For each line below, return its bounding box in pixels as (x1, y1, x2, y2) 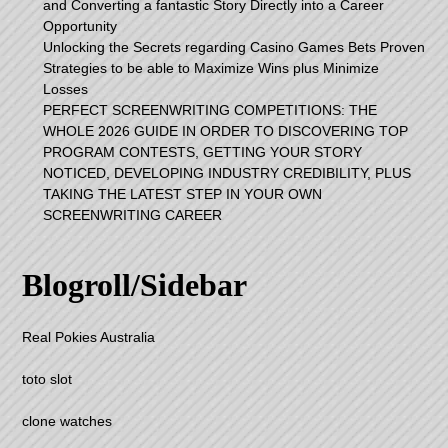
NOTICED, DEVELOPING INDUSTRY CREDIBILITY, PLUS (43, 165, 412, 182)
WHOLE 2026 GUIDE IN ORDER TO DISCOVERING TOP (43, 123, 409, 140)
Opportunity (43, 18, 118, 35)
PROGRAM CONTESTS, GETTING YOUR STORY (43, 144, 363, 161)
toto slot (22, 371, 73, 388)
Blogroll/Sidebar (22, 267, 248, 304)
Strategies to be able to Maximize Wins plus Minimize (43, 60, 380, 77)
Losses (43, 81, 89, 98)
